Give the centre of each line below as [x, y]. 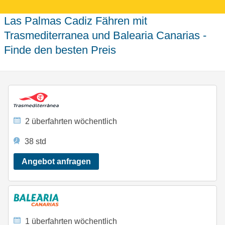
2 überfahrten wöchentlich [70, 121]
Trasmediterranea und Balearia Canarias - [105, 35]
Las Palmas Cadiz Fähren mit [7, 21]
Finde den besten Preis [60, 50]
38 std [35, 142]
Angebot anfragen [56, 162]
